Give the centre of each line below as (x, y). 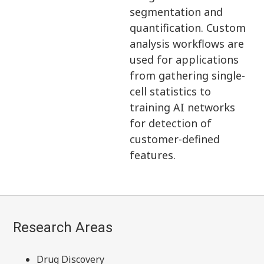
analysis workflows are (187, 43)
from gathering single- (188, 75)
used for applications (184, 59)
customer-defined (175, 139)
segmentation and (176, 11)
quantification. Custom (188, 27)
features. (153, 155)
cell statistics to (171, 91)
